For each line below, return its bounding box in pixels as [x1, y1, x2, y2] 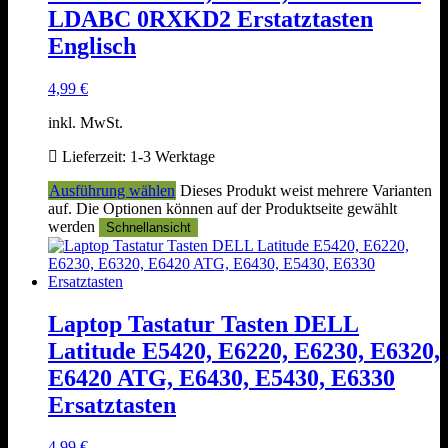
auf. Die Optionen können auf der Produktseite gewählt [48, 199, 397, 217]
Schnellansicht [106, 219, 191, 235]
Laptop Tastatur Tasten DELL [48, 310, 359, 337]
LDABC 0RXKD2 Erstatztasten [48, 5, 373, 32]
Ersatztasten [48, 391, 176, 418]
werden [48, 217, 99, 235]
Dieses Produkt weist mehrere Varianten [180, 181, 432, 199]
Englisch [48, 32, 136, 59]
